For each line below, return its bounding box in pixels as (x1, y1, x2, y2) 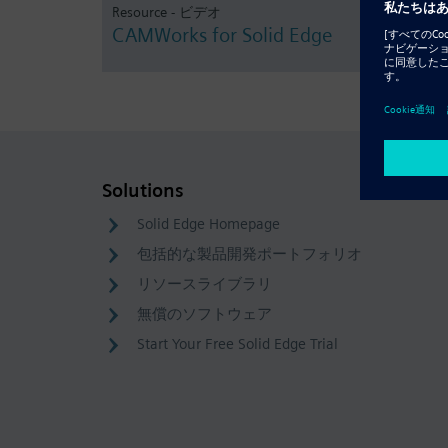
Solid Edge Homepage (137, 215, 280, 233)
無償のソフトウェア (137, 305, 272, 323)
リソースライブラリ (137, 275, 272, 293)
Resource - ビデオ (112, 3, 221, 21)
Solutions (102, 179, 184, 202)
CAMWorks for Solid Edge (112, 23, 333, 48)
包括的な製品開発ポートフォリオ (137, 245, 362, 263)
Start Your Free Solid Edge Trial (137, 335, 338, 353)
